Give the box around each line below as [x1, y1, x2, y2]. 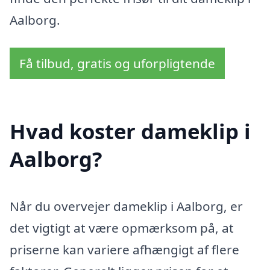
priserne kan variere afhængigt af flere [10, 241, 239, 259]
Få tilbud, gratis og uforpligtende [19, 54, 215, 72]
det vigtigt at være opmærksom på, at [10, 219, 234, 237]
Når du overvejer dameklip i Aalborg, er [10, 198, 243, 215]
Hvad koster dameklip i [10, 117, 251, 146]
